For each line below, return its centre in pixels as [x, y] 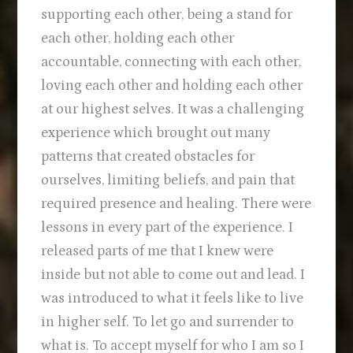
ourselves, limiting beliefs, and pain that [168, 180]
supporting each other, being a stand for [167, 15]
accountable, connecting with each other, [171, 62]
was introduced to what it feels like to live [173, 299]
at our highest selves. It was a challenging [173, 110]
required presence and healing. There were [176, 204]
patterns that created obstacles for [148, 157]
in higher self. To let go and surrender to [168, 322]
